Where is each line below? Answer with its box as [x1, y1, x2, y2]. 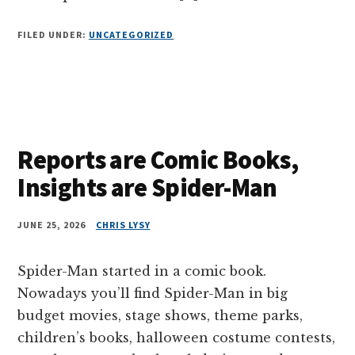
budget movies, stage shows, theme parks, [17, 307, 303, 323]
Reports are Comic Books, [17, 143, 299, 176]
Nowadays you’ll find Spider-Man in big [17, 284, 288, 301]
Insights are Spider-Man [17, 171, 277, 204]
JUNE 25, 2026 [17, 218, 86, 231]
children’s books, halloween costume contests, [17, 329, 336, 345]
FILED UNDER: [17, 28, 89, 40]
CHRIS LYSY [95, 218, 151, 231]
